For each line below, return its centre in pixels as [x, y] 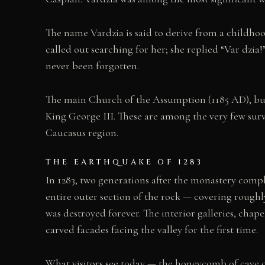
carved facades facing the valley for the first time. [152, 229]
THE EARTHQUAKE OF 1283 [125, 162]
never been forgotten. [92, 66]
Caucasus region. [82, 132]
